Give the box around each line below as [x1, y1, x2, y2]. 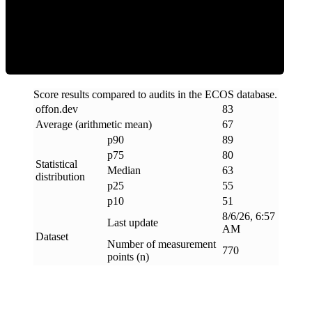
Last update [107, 216, 158, 228]
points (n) [107, 250, 149, 263]
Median [107, 164, 141, 176]
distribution [36, 170, 85, 182]
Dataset [36, 230, 68, 242]
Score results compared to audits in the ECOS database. [33, 88, 277, 100]
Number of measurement [107, 237, 216, 250]
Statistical [36, 157, 77, 170]
